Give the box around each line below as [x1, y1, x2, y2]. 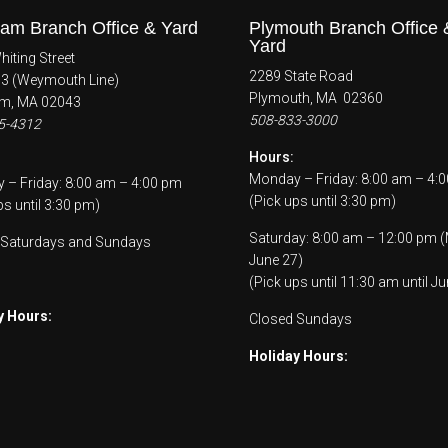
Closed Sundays [249, 310, 352, 327]
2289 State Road [249, 67, 353, 84]
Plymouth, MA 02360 [249, 89, 383, 106]
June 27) [249, 251, 303, 268]
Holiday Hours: [249, 347, 348, 364]
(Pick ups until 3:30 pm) [249, 192, 396, 209]
